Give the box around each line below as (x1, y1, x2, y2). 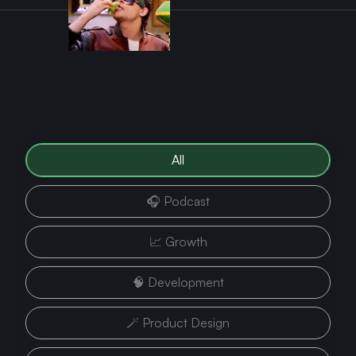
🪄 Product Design (126, 315, 230, 331)
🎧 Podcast (146, 193, 210, 209)
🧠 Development (132, 274, 224, 290)
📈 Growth (149, 234, 207, 250)
